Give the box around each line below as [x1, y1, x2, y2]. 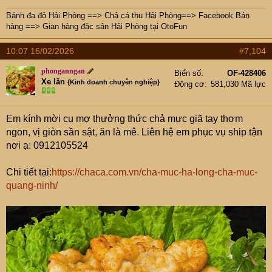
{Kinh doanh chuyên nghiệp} [67, 78, 160, 86]
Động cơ [174, 79, 205, 89]
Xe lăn [41, 76, 65, 86]
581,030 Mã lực [211, 79, 266, 89]
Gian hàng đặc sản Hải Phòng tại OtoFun [42, 21, 187, 31]
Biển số [174, 68, 201, 78]
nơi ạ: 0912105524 [6, 140, 88, 151]
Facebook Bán [199, 10, 250, 20]
